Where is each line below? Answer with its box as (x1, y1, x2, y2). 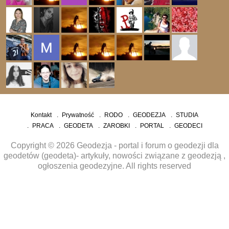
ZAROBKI (103, 122, 130, 129)
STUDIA (176, 111, 198, 119)
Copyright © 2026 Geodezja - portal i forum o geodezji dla (10, 141, 219, 150)
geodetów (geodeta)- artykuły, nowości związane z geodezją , (4, 151, 225, 160)
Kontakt (31, 111, 52, 119)
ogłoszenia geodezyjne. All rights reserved (38, 162, 191, 170)
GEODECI (174, 122, 202, 129)
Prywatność (62, 111, 94, 119)
